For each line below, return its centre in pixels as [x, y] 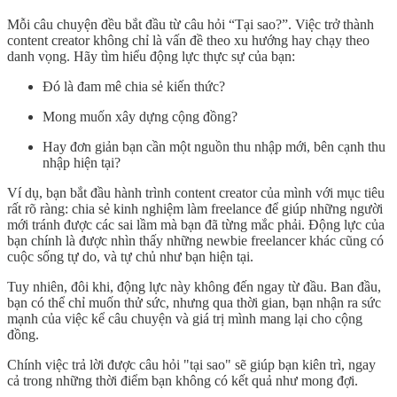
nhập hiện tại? [82, 162]
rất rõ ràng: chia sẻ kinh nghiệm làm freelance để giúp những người [195, 208]
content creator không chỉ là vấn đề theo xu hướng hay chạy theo [188, 40]
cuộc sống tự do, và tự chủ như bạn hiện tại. [130, 256]
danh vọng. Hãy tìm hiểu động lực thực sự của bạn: [151, 56]
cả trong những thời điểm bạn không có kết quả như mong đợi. [183, 380]
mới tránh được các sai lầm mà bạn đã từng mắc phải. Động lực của [196, 224]
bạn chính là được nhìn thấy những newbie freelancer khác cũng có [195, 240]
